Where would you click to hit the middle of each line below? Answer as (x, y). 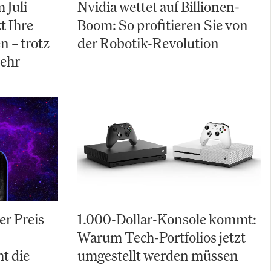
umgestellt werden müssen (158, 256)
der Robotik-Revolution (148, 43)
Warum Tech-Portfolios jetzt (162, 237)
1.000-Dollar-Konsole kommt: (167, 219)
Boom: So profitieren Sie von (163, 25)
